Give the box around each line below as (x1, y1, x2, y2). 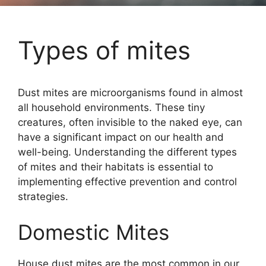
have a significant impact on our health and (18, 131, 224, 144)
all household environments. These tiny (18, 102, 205, 114)
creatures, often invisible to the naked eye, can (18, 116, 242, 129)
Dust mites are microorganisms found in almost (18, 87, 243, 99)
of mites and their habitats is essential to (18, 161, 213, 173)
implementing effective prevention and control (18, 176, 237, 188)
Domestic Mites (18, 219, 169, 245)
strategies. (18, 191, 68, 203)
